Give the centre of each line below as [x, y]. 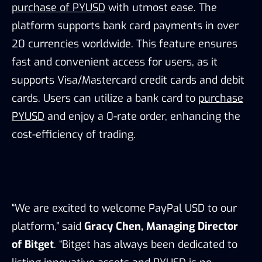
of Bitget [33, 245]
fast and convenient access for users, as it [115, 62]
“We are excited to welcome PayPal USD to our [124, 208]
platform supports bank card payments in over [125, 26]
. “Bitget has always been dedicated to [146, 245]
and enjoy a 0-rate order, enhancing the [142, 117]
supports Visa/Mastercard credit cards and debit [128, 80]
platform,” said [48, 227]
